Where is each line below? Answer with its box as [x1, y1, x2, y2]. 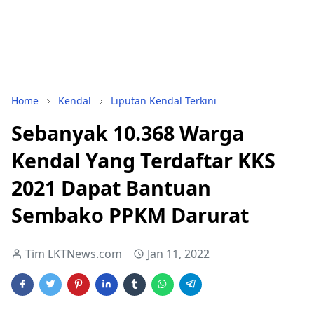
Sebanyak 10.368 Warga [11, 119, 244, 146]
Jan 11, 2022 [147, 246, 210, 261]
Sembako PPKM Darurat [11, 201, 249, 228]
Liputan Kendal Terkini [111, 94, 217, 107]
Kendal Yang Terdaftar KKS [11, 146, 275, 174]
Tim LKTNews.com [25, 246, 122, 261]
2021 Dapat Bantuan [11, 174, 211, 201]
